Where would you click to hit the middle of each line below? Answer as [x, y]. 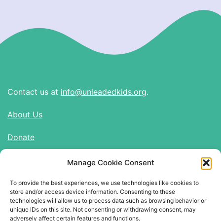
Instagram [37, 200]
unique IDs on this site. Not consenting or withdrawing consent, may [103, 209]
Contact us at [34, 92]
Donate [21, 137]
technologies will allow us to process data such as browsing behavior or [108, 201]
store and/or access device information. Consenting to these [92, 192]
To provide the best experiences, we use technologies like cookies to [104, 183]
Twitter [31, 187]
